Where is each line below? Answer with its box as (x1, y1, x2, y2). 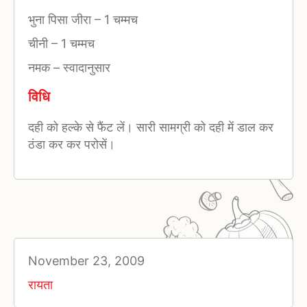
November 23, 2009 (28, 254, 145, 269)
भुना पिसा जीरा (28, 12, 95, 27)
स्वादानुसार (60, 60, 110, 75)
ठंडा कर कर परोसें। (28, 137, 115, 152)
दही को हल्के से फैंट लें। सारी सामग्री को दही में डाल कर (28, 120, 273, 135)
